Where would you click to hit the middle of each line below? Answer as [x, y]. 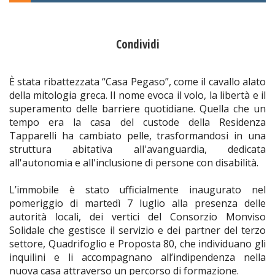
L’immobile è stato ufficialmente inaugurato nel [137, 190]
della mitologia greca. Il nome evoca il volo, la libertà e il [137, 95]
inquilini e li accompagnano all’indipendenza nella [137, 258]
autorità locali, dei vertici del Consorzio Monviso [137, 217]
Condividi [137, 45]
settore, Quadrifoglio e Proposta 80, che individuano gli [137, 244]
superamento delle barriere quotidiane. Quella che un [137, 109]
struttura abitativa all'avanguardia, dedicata [137, 149]
